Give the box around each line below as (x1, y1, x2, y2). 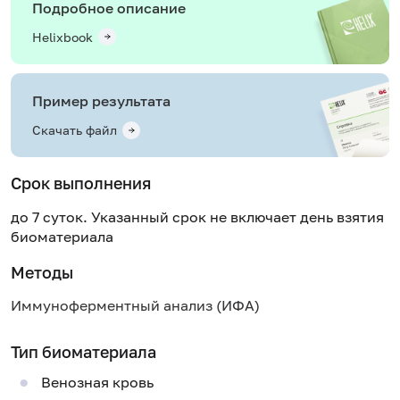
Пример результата (32, 91, 171, 110)
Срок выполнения (11, 173, 151, 194)
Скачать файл (32, 122, 117, 138)
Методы (11, 262, 73, 282)
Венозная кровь (40, 373, 154, 392)
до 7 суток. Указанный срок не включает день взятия (11, 207, 384, 226)
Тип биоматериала (11, 341, 156, 362)
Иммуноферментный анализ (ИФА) (11, 296, 260, 315)
